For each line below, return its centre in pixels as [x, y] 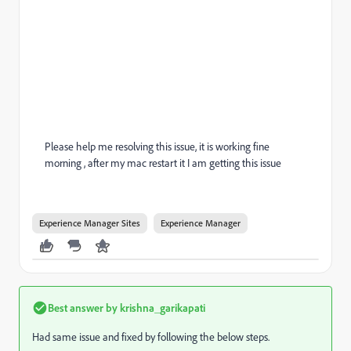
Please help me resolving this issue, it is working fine [157, 146]
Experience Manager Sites [90, 223]
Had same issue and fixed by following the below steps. [151, 337]
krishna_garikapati [161, 307]
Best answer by [83, 307]
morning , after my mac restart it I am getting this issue [164, 163]
